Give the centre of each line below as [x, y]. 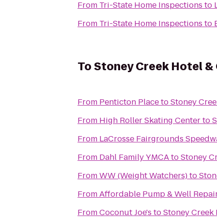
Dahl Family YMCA [134, 157]
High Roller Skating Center [150, 120]
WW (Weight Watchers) [143, 176]
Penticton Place [129, 102]
